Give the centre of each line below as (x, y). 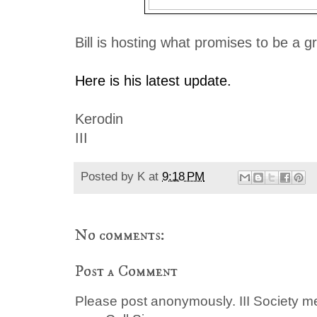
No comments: (120, 236)
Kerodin (99, 119)
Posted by (109, 177)
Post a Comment (126, 272)
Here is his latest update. (153, 80)
